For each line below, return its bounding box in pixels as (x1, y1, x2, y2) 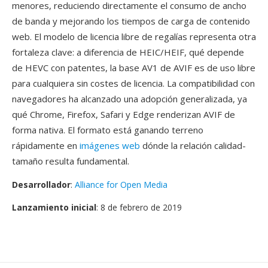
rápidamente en (12, 139, 80, 151)
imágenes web (80, 139, 140, 151)
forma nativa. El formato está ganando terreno (12, 124, 203, 136)
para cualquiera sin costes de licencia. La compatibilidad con (12, 77, 255, 89)
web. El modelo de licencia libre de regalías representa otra (12, 31, 256, 42)
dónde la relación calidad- (140, 139, 246, 151)
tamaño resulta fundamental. (12, 155, 129, 167)
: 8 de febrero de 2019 (96, 202, 182, 213)
